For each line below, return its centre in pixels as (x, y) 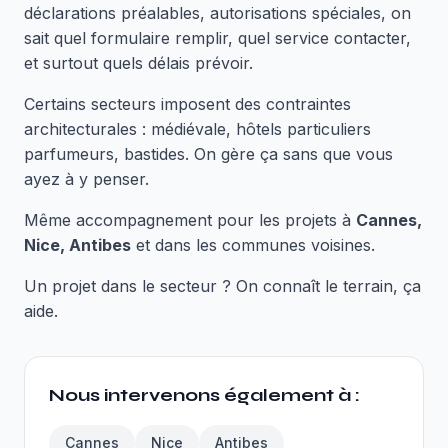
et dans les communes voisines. (253, 245)
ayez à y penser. (86, 179)
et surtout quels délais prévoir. (138, 63)
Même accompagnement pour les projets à (190, 220)
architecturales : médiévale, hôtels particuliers (197, 129)
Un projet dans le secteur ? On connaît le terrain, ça (222, 286)
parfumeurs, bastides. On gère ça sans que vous (208, 154)
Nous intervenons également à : (204, 395)
